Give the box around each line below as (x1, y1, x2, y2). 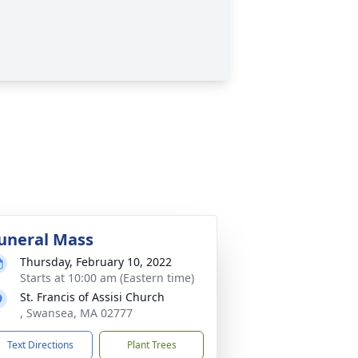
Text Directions (7, 338, 74, 352)
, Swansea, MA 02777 (20, 305, 133, 320)
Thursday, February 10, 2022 (20, 254, 172, 269)
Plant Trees (126, 338, 177, 352)
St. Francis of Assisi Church (20, 289, 165, 304)
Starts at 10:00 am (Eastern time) (20, 270, 194, 285)
